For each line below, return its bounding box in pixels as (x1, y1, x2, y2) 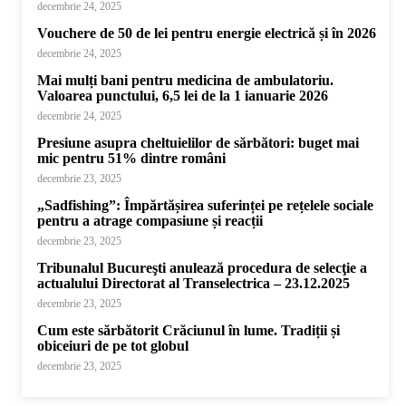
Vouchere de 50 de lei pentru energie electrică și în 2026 (37, 25, 376, 41)
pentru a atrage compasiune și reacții (37, 213, 263, 228)
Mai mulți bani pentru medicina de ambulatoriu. (37, 72, 333, 88)
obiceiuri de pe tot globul (37, 338, 188, 353)
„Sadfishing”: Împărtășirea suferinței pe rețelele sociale (37, 198, 373, 213)
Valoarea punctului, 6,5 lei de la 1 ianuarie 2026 (37, 88, 328, 103)
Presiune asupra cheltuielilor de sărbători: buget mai (37, 135, 359, 150)
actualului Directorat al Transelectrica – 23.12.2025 (37, 275, 350, 291)
